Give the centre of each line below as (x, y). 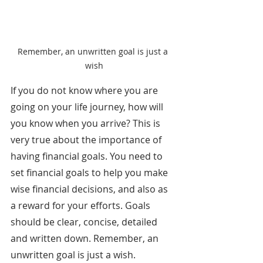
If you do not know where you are (85, 91)
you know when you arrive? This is (87, 124)
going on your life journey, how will (88, 107)
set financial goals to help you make (90, 173)
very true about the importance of (87, 140)
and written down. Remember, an (86, 239)
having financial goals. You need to (88, 156)
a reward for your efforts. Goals (82, 206)
